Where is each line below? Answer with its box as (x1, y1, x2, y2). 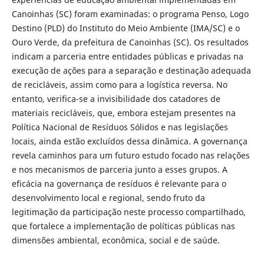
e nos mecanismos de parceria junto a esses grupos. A (11, 164, 227, 175)
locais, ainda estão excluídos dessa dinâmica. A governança (11, 136, 247, 147)
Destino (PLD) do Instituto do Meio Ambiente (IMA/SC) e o (11, 22, 240, 34)
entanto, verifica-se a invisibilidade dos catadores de (11, 93, 220, 104)
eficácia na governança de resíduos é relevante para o (11, 178, 226, 189)
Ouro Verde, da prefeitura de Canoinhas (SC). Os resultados (11, 37, 249, 48)
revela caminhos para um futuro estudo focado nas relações (11, 150, 250, 161)
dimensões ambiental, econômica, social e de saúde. (11, 235, 220, 246)
